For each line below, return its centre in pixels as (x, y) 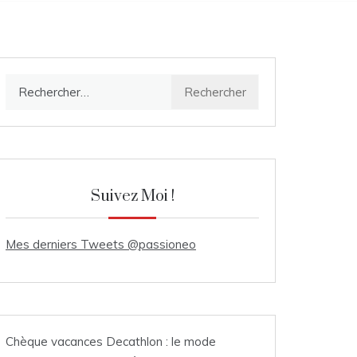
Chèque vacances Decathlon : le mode (111, 341)
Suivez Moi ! (132, 196)
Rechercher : (39, 83)
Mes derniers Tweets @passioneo (101, 244)
